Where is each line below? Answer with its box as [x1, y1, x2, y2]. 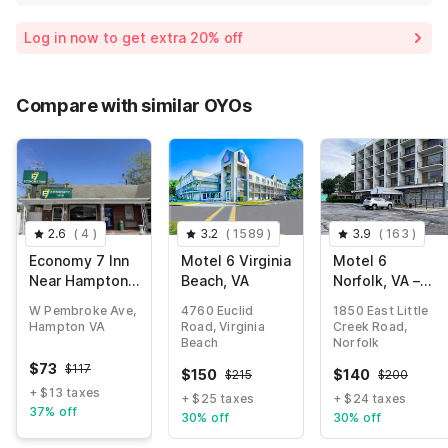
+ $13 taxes [29, 385, 101, 401]
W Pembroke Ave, [29, 303, 136, 319]
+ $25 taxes [181, 391, 255, 407]
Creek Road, [333, 319, 408, 335]
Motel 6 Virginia [181, 252, 291, 270]
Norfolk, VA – [333, 272, 420, 290]
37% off [29, 404, 78, 420]
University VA [29, 292, 121, 310]
